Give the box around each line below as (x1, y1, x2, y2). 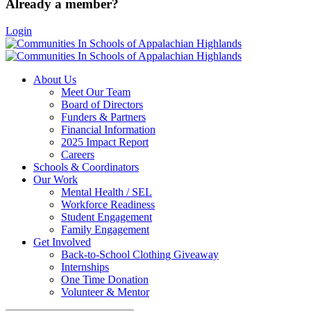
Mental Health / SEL (61, 185, 152, 198)
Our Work (33, 173, 78, 185)
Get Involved (33, 235, 91, 248)
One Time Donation (61, 273, 149, 285)
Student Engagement (61, 210, 152, 223)
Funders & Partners (61, 110, 146, 123)
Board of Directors (61, 98, 143, 110)
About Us (33, 73, 76, 85)
